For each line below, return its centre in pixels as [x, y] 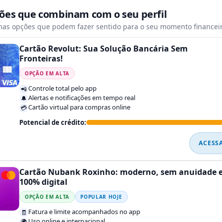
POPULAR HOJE [101, 197]
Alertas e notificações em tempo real [82, 98]
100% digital [43, 182]
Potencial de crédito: [53, 123]
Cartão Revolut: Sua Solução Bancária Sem [104, 49]
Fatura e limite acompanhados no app [84, 212]
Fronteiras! [41, 59]
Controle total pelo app [62, 88]
